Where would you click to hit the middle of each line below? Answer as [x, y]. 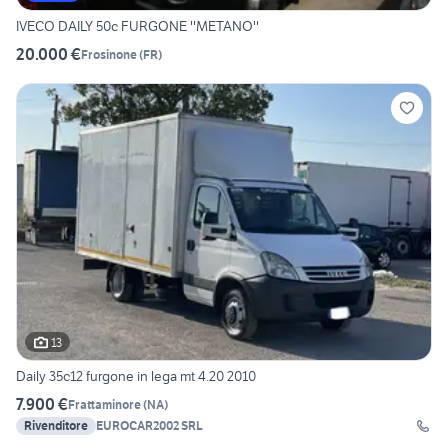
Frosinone [109, 54]
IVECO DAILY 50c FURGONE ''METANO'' [137, 26]
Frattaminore [104, 404]
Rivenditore [56, 426]
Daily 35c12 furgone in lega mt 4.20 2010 [136, 376]
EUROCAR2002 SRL [149, 426]
